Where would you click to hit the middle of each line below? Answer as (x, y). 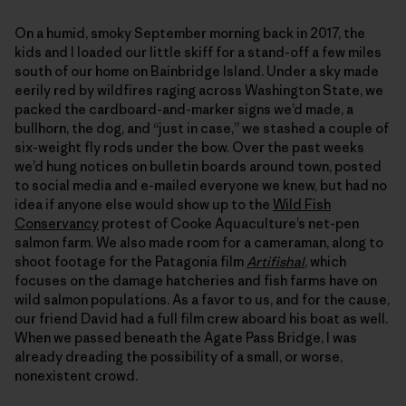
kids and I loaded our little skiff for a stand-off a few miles (198, 52)
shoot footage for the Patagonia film (130, 261)
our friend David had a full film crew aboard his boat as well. (201, 318)
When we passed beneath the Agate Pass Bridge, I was (186, 337)
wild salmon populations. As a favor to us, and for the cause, (202, 299)
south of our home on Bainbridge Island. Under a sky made (197, 71)
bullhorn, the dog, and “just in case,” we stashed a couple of (202, 128)
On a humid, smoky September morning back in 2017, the (190, 33)
